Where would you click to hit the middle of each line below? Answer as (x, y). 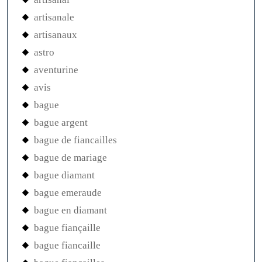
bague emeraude (68, 193)
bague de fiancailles (75, 140)
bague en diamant (70, 211)
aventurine (56, 70)
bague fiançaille (67, 228)
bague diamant (64, 175)
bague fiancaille (67, 246)
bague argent (61, 123)
